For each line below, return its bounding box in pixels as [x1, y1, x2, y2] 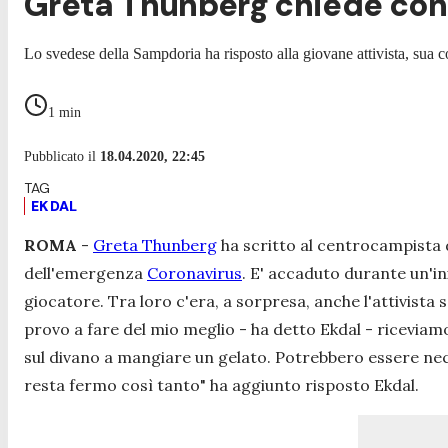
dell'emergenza [24, 262, 147, 283]
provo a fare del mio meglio [24, 318, 235, 339]
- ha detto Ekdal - [235, 318, 377, 339]
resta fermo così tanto [24, 374, 200, 395]
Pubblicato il [24, 148, 100, 164]
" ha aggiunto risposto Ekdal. [200, 374, 419, 395]
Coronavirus [147, 262, 242, 283]
